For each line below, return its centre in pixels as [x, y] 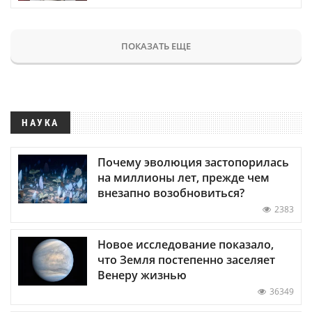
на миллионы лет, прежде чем [184, 177]
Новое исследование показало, [186, 244]
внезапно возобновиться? [171, 193]
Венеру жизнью [142, 275]
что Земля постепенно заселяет [186, 260]
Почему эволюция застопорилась [193, 162]
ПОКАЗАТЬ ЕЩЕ [156, 46]
